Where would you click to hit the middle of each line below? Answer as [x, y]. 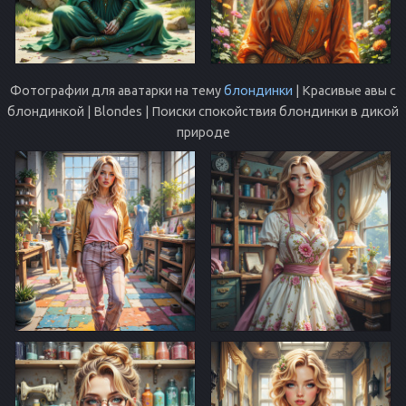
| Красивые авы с [344, 90]
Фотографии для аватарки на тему [117, 90]
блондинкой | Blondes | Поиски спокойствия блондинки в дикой [203, 111]
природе [203, 132]
